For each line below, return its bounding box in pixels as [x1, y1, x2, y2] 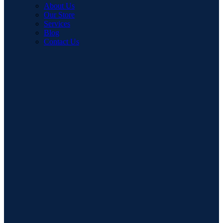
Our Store [44, 10, 75, 19]
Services [44, 19, 70, 28]
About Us [44, 1, 75, 10]
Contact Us [44, 37, 79, 46]
